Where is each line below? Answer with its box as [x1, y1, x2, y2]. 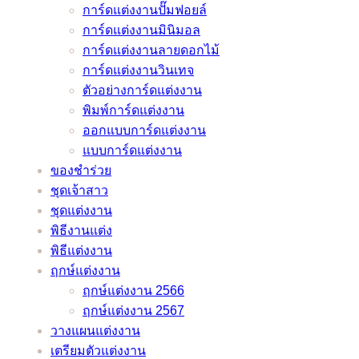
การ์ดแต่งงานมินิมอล [83, 22, 200, 37]
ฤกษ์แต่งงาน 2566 [83, 283, 184, 297]
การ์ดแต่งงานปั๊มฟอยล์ [83, 2, 207, 17]
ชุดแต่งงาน [50, 203, 112, 217]
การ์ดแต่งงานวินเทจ [83, 63, 194, 77]
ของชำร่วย [50, 163, 111, 177]
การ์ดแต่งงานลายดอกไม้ [83, 42, 220, 57]
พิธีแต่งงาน [50, 243, 112, 257]
